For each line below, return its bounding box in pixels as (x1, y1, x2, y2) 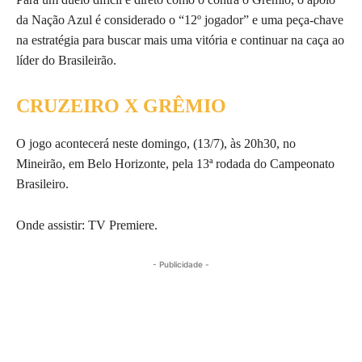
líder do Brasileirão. (16, 53, 116, 67)
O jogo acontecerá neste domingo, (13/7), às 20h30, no (16, 136, 296, 150)
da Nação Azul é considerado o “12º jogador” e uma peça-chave (16, 12, 343, 27)
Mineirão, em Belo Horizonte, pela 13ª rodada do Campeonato (16, 156, 335, 170)
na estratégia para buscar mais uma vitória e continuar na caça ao (16, 32, 344, 47)
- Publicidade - (153, 259, 209, 269)
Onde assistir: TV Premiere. (16, 217, 158, 232)
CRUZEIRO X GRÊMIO (16, 95, 226, 116)
